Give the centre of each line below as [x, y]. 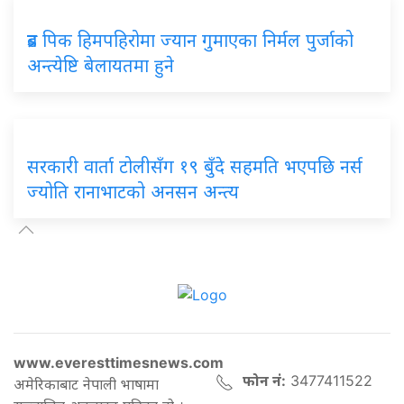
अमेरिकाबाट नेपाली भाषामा [86, 385]
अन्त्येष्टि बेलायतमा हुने [101, 65]
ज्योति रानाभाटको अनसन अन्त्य [133, 192]
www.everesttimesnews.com [119, 363]
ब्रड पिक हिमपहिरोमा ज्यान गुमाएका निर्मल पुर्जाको [190, 40]
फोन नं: [264, 381]
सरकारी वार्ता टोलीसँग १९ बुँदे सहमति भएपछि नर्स [195, 166]
